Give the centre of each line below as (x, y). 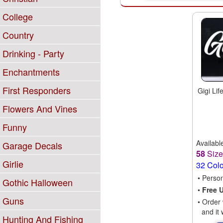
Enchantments (31, 72)
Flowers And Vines (40, 109)
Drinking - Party (33, 53)
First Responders (37, 90)
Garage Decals (32, 145)
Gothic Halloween (38, 182)
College (18, 16)
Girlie (13, 164)
